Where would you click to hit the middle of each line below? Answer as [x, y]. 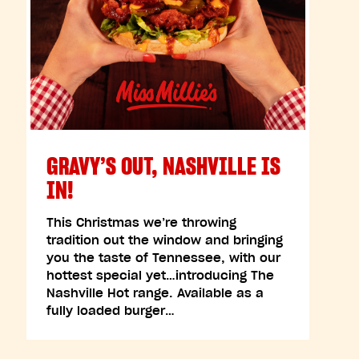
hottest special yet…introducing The [160, 275]
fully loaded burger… [110, 311]
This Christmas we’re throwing [141, 222]
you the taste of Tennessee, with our [163, 258]
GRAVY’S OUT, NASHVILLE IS [163, 166]
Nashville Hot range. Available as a [155, 293]
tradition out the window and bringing [164, 240]
